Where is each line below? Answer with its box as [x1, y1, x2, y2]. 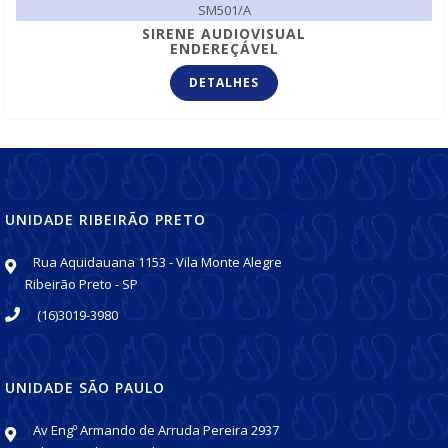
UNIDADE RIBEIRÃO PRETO [5, 209, 206, 229]
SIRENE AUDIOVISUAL [142, 23, 306, 43]
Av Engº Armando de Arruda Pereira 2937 [33, 420, 279, 439]
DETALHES [189, 73, 259, 91]
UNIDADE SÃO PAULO [5, 377, 165, 397]
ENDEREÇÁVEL [169, 38, 279, 58]
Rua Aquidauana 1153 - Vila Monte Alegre [33, 252, 282, 271]
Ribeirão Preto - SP [25, 274, 138, 293]
